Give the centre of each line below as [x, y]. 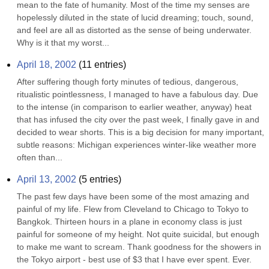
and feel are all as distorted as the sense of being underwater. [134, 30]
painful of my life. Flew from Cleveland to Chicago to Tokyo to [133, 209]
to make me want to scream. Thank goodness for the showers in [139, 247]
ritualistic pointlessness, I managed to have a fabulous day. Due [138, 94]
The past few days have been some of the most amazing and [133, 196]
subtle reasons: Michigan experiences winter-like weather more [137, 145]
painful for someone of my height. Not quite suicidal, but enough [138, 234]
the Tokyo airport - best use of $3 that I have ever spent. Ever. [134, 259]
